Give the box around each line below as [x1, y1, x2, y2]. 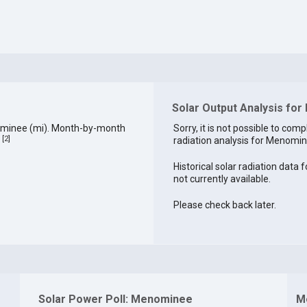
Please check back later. [173, 199, 276, 211]
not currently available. [173, 173, 271, 185]
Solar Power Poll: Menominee [38, 292, 193, 306]
